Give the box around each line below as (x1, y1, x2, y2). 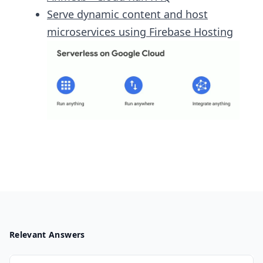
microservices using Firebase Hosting (47, 24, 233, 39)
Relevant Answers (9, 229, 85, 241)
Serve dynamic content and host (47, 6, 208, 21)
